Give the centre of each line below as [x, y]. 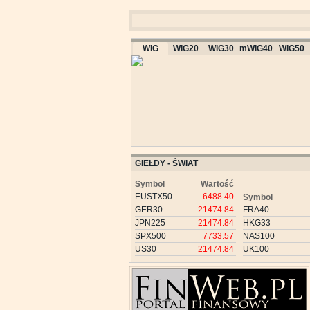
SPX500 [151, 236]
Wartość [217, 184]
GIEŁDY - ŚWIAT [166, 163]
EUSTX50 [154, 197]
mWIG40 [256, 48]
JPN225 [150, 223]
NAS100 [259, 236]
